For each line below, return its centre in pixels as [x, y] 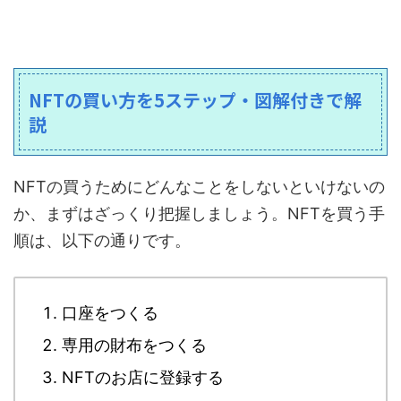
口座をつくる [110, 312]
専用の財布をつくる [134, 345]
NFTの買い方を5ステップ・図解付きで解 [195, 100]
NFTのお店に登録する [143, 377]
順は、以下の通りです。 [102, 241]
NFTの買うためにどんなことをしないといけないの [199, 187]
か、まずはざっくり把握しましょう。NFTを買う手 [199, 214]
